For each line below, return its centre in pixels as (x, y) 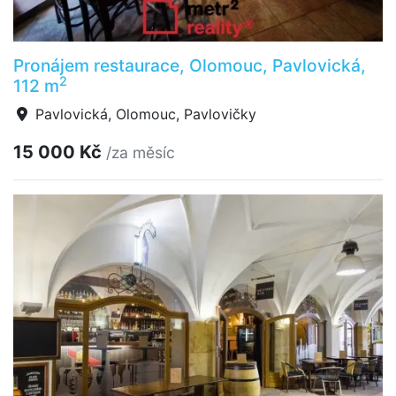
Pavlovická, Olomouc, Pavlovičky (144, 114)
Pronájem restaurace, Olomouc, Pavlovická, (190, 65)
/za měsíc (141, 152)
